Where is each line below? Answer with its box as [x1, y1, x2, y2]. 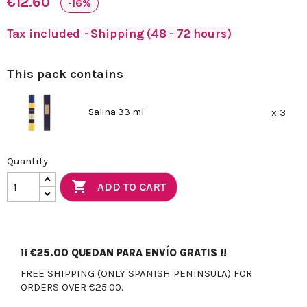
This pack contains [7, 66, 123, 82]
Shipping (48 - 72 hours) [90, 27, 232, 41]
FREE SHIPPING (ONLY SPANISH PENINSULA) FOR [21, 267, 252, 280]
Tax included [7, 27, 83, 41]
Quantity [7, 155, 48, 168]
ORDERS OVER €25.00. [21, 281, 123, 294]
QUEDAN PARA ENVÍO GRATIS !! [69, 247, 227, 260]
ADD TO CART [97, 180, 167, 194]
